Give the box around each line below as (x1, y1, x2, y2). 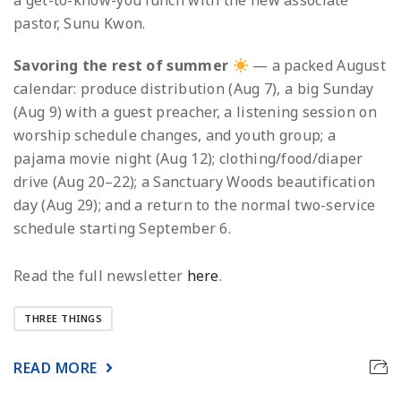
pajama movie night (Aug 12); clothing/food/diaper (13, 149, 363, 169)
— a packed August (248, 55, 387, 76)
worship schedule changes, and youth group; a (13, 125, 337, 146)
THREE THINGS (24, 311, 102, 325)
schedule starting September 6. (13, 218, 232, 239)
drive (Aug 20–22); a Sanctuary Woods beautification (13, 172, 376, 192)
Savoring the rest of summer (13, 55, 229, 76)
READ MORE (13, 358, 98, 379)
